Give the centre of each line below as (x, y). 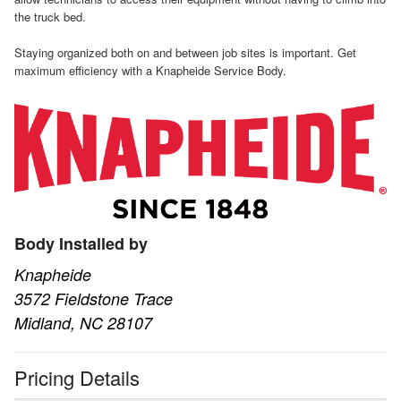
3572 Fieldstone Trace (94, 298)
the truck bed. (50, 16)
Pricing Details (77, 377)
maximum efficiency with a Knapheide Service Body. (150, 70)
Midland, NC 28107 (83, 322)
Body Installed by (81, 243)
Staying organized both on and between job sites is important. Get (185, 52)
